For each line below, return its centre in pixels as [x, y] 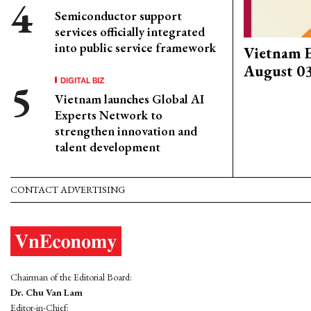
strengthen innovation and [126, 131]
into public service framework [135, 48]
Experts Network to [109, 115]
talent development [108, 147]
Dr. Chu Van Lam [47, 293]
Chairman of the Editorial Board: [71, 277]
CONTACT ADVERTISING [68, 190]
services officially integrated [130, 32]
